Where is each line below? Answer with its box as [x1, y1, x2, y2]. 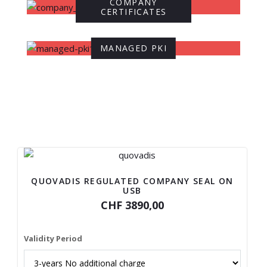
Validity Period [24, 233, 82, 244]
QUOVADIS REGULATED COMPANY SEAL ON [31, 175, 234, 187]
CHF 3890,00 [101, 198, 164, 212]
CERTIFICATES [100, 6, 167, 17]
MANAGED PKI [100, 42, 167, 54]
